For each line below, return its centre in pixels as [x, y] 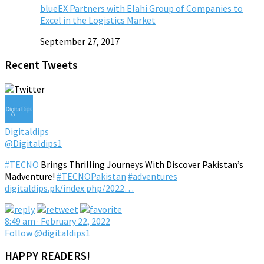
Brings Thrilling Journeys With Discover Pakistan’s [141, 164]
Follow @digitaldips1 [47, 232]
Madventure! [31, 176]
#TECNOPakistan [91, 176]
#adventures [153, 176]
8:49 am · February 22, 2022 [57, 221]
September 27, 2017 [80, 42]
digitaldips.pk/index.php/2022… [69, 188]
